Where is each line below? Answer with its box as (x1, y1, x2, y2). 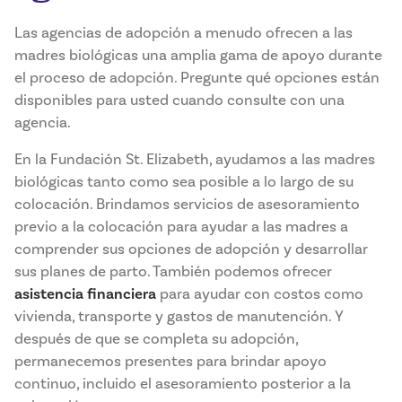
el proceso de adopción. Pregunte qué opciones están (14, 68, 380, 88)
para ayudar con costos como (156, 284, 363, 304)
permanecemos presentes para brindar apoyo (14, 352, 327, 371)
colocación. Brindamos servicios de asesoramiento (14, 195, 360, 214)
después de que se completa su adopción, (14, 329, 298, 349)
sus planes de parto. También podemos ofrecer (14, 262, 332, 282)
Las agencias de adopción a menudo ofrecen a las (14, 23, 353, 43)
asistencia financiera (14, 284, 156, 304)
